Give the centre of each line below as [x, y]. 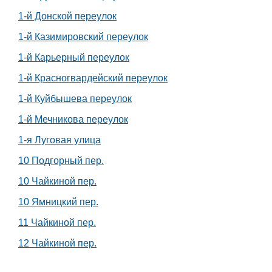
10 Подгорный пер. [61, 161]
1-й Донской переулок [67, 16]
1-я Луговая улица [59, 140]
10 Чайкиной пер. [57, 182]
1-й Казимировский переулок [83, 37]
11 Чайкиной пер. [57, 223]
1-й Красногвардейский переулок [93, 78]
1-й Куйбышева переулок [75, 99]
